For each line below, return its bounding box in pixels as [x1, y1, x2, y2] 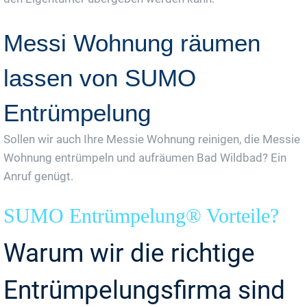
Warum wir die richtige [3, 238, 255, 269]
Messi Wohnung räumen [3, 29, 260, 57]
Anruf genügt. [3, 169, 73, 184]
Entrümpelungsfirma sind [3, 275, 285, 306]
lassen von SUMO [3, 64, 196, 92]
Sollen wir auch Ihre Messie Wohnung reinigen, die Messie [3, 132, 300, 147]
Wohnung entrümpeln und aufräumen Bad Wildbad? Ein [3, 151, 286, 165]
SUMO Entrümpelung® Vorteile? [3, 204, 279, 228]
